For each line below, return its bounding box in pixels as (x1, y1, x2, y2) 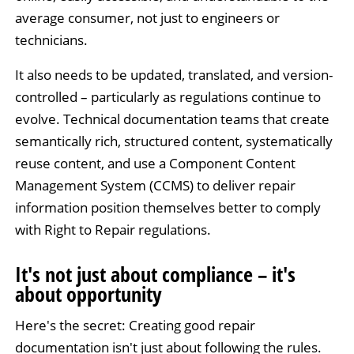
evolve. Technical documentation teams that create (14, 109, 330, 128)
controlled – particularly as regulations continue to (14, 87, 321, 106)
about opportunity (14, 280, 162, 308)
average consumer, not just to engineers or (14, 8, 280, 27)
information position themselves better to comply (14, 198, 321, 217)
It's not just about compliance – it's (14, 260, 296, 288)
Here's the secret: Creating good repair (14, 315, 255, 334)
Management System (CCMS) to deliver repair (14, 175, 296, 194)
